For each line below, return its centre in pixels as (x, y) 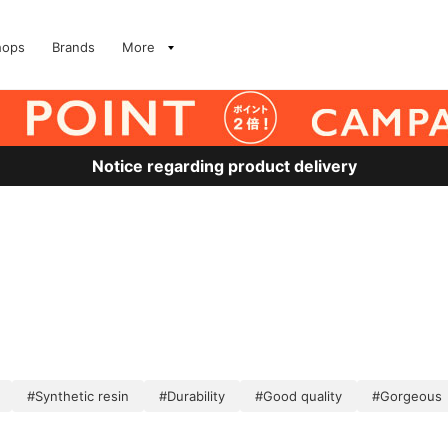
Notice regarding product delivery (224, 166)
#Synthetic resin (78, 396)
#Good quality (298, 396)
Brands (73, 47)
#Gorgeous (407, 396)
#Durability (192, 396)
